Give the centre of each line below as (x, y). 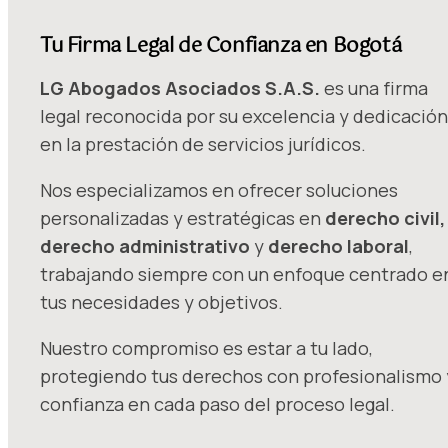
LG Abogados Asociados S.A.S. (180, 88)
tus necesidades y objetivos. (161, 302)
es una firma (374, 88)
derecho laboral (336, 246)
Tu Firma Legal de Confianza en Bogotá (221, 46)
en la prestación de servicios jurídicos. (203, 144)
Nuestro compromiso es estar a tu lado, (206, 348)
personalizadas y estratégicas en (182, 218)
